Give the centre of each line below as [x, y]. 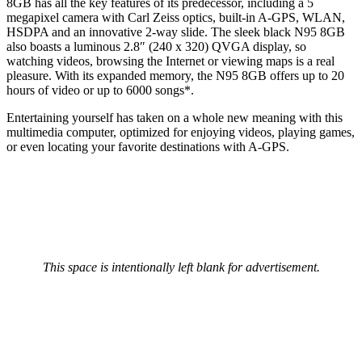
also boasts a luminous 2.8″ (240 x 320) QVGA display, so [156, 47]
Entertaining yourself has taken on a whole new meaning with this [175, 118]
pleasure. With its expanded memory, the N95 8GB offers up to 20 [175, 76]
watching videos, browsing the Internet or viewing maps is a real [170, 61]
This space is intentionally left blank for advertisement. [181, 267]
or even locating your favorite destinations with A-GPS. [148, 147]
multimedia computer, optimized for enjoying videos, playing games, [181, 133]
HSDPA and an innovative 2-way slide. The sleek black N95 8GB [176, 32]
